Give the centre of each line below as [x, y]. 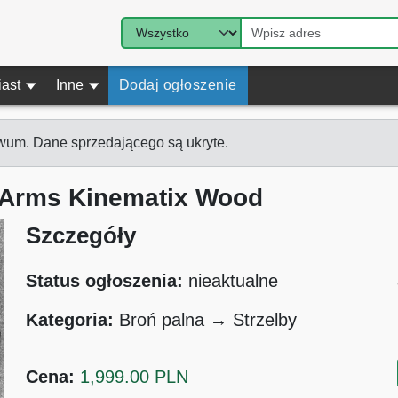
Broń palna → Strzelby [208, 320]
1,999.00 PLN [135, 377]
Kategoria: [73, 320]
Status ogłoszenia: [107, 281]
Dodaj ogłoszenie [178, 85]
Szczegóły [81, 235]
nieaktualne [234, 281]
